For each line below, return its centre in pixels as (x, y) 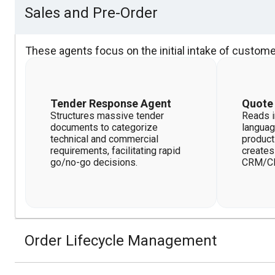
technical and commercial (104, 139)
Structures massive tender (107, 116)
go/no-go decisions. (94, 162)
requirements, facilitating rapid (115, 151)
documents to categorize (104, 127)
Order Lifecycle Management (121, 241)
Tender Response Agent (111, 103)
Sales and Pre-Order (91, 13)
